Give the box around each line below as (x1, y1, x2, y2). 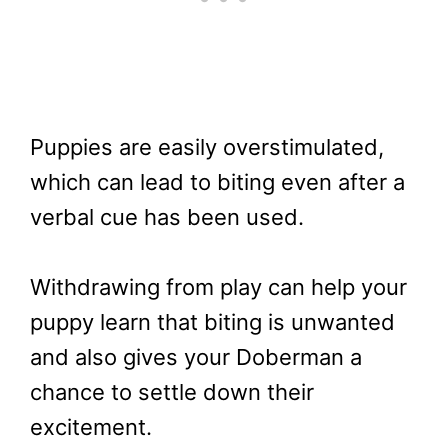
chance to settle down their (30, 379, 314, 406)
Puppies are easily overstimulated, (30, 134, 384, 161)
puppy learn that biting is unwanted (30, 309, 395, 336)
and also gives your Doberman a (30, 344, 362, 371)
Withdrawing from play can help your (30, 274, 407, 301)
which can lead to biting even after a (30, 169, 405, 196)
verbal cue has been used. (30, 204, 304, 231)
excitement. (30, 414, 152, 441)
